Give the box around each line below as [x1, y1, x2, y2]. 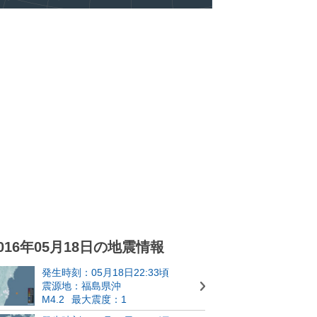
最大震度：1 [71, 293, 127, 305]
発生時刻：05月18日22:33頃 [42, 266, 169, 278]
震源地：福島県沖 [42, 279, 121, 292]
